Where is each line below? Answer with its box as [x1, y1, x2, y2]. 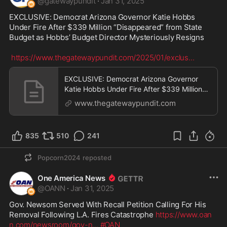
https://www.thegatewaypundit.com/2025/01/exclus [11, 53, 188, 62]
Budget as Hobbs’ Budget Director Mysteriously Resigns [9, 32, 204, 42]
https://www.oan [155, 210, 212, 219]
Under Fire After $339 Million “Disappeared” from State [9, 22, 202, 32]
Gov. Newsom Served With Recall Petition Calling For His [9, 200, 206, 209]
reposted [83, 154, 111, 162]
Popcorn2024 [37, 154, 81, 162]
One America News [37, 173, 105, 183]
